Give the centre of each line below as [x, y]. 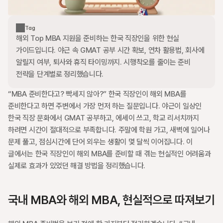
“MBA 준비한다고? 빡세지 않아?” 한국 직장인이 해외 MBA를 [97, 94]
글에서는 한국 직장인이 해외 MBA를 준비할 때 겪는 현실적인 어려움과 [110, 154]
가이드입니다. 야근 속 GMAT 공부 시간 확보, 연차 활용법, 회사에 [110, 50]
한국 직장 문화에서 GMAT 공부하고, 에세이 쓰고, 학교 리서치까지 [104, 118]
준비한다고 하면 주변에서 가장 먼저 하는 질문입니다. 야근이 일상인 [105, 106]
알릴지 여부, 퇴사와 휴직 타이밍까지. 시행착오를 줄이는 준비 [103, 62]
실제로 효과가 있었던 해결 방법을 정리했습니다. [77, 166]
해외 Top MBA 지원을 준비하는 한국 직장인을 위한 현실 [98, 38]
